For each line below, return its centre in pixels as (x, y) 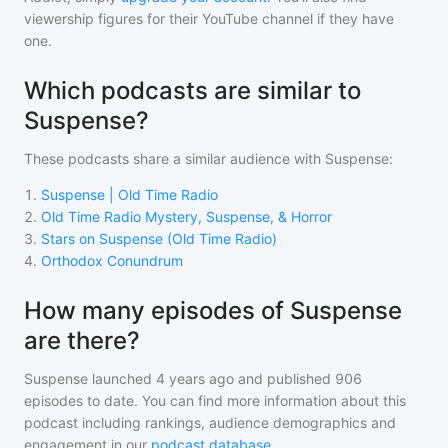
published (297, 378)
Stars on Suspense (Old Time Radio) (159, 238)
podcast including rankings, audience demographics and (210, 422)
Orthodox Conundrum (112, 260)
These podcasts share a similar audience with (174, 158)
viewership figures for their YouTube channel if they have (209, 18)
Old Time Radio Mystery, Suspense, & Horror (186, 216)
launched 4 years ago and (175, 378)
